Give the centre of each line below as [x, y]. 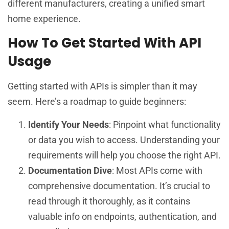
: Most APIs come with [157, 170]
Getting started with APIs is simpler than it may [102, 86]
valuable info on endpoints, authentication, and [122, 216]
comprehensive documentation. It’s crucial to [119, 186]
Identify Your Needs [68, 124]
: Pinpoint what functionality [165, 124]
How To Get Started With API [105, 43]
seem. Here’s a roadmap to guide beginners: [97, 102]
